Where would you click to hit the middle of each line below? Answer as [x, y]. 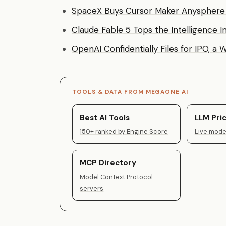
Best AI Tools [105, 117]
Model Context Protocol [117, 177]
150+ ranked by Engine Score [124, 131]
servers [92, 189]
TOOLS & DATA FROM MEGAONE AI [130, 92]
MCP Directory [108, 163]
